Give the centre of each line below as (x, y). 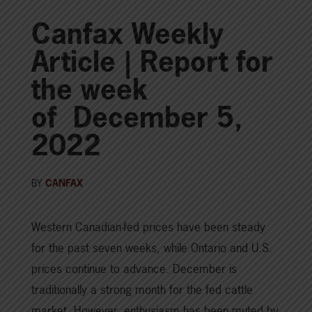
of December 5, (137, 117)
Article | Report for (152, 62)
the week (89, 89)
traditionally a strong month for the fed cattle (142, 290)
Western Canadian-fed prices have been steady (148, 227)
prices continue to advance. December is (134, 269)
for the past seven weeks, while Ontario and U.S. (152, 248)
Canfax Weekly (127, 34)
